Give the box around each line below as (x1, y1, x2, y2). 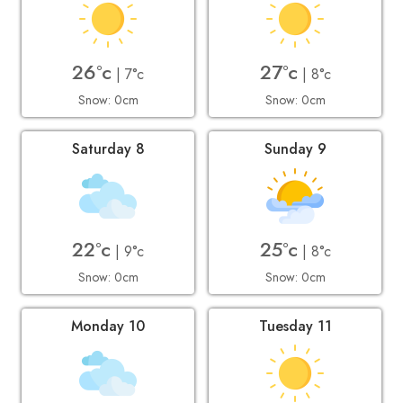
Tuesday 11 (258, 316, 332, 337)
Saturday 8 (71, 139, 145, 160)
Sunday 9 (264, 139, 327, 160)
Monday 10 (71, 316, 145, 337)
